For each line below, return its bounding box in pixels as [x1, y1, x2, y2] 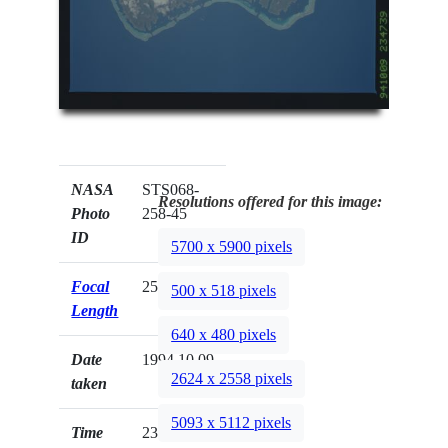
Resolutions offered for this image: [158, 192, 383, 210]
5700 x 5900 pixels [171, 238, 293, 256]
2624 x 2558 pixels [171, 370, 293, 388]
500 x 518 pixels [171, 282, 277, 300]
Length [71, 301, 119, 319]
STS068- [142, 180, 200, 198]
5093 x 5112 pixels [171, 414, 292, 432]
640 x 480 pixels [171, 326, 277, 344]
